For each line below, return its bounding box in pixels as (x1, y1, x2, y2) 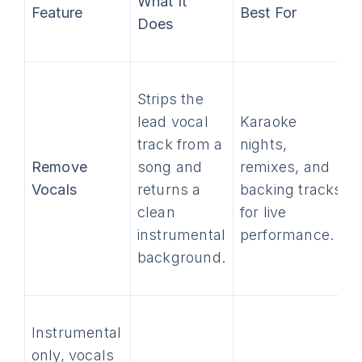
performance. (239, 226, 335, 243)
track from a (137, 136, 223, 153)
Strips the (137, 90, 204, 107)
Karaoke (239, 113, 297, 130)
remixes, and (239, 158, 330, 175)
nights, (239, 136, 288, 153)
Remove (31, 158, 88, 175)
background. (137, 249, 226, 266)
